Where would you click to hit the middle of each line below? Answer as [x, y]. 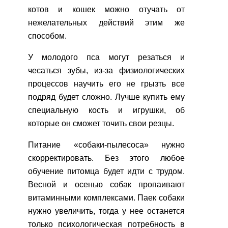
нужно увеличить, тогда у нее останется [106, 211]
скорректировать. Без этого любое [106, 158]
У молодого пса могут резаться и [106, 58]
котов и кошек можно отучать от [106, 10]
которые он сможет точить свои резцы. [101, 124]
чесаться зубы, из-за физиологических [106, 71]
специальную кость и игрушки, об [106, 110]
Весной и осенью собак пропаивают [106, 185]
